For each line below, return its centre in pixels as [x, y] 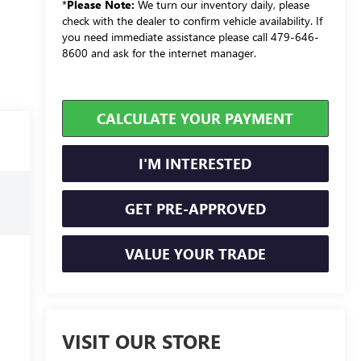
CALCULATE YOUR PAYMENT [195, 118]
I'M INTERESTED [195, 163]
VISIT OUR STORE [141, 341]
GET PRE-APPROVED [195, 208]
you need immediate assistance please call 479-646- [190, 36]
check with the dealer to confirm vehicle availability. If [192, 20]
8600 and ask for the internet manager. [159, 52]
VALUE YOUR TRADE [195, 253]
